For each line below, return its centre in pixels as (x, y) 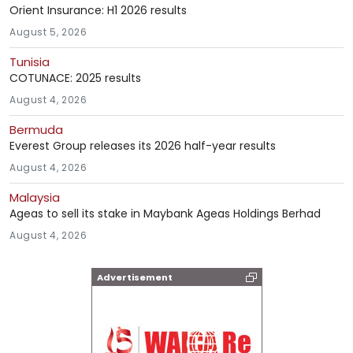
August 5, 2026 (48, 32)
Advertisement (134, 278)
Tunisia (30, 62)
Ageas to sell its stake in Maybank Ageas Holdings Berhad (165, 214)
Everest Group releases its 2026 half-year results (143, 146)
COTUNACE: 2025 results (75, 78)
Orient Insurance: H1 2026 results (98, 11)
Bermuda (36, 130)
